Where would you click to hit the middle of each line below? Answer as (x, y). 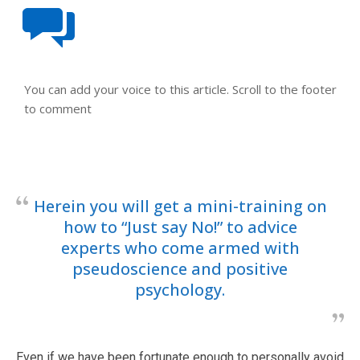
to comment (58, 108)
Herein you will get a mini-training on (180, 206)
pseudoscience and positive (180, 268)
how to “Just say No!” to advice (180, 227)
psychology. (180, 289)
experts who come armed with (180, 247)
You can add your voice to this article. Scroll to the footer (180, 89)
